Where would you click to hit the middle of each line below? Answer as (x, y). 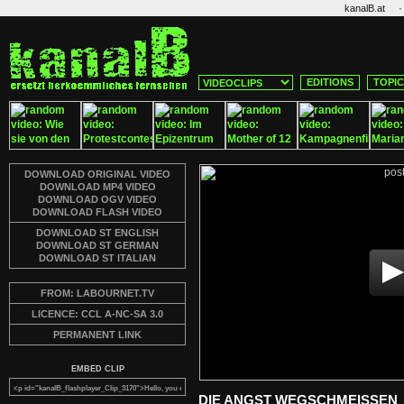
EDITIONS (330, 82)
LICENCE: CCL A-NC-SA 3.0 (97, 314)
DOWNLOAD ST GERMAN (97, 245)
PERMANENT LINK (97, 335)
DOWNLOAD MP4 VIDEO (97, 187)
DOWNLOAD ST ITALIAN (97, 258)
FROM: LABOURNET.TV (97, 293)
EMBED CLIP (97, 369)
